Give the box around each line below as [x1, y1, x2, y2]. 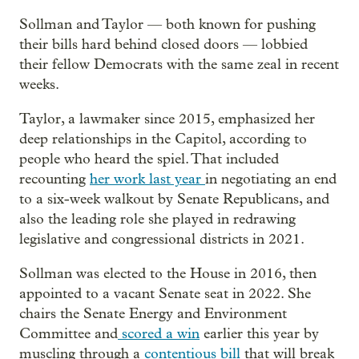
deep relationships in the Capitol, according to [19, 131, 307, 148]
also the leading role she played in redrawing [19, 211, 296, 228]
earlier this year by [200, 325, 319, 343]
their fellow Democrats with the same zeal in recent [19, 56, 339, 74]
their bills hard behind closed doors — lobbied [19, 36, 308, 54]
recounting [19, 171, 90, 188]
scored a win [118, 325, 200, 343]
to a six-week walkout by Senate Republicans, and [19, 191, 329, 208]
